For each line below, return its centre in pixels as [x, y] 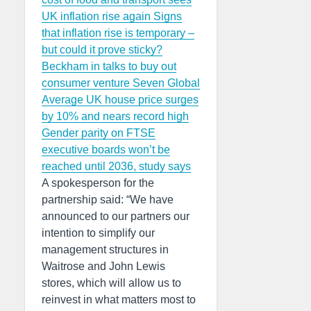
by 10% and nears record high [115, 117]
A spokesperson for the [98, 183]
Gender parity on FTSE [99, 133]
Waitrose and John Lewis [103, 267]
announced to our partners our [116, 217]
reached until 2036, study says [116, 167]
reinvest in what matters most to [119, 300]
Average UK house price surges [120, 100]
